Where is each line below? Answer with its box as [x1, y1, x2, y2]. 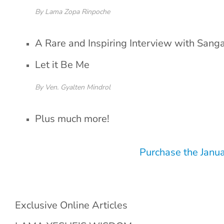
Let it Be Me [35, 58, 89, 71]
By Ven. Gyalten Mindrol [35, 82, 110, 92]
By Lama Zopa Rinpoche [35, 7, 110, 16]
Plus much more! [35, 112, 109, 125]
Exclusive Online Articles [15, 198, 127, 212]
